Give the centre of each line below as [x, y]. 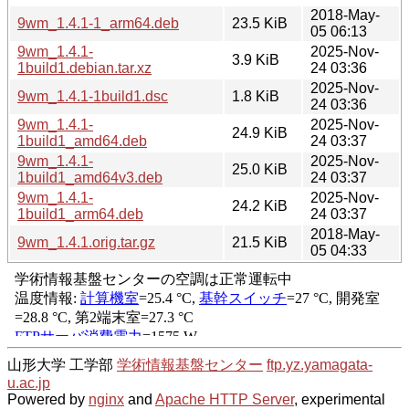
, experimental [340, 399]
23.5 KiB [260, 23]
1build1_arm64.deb [80, 214]
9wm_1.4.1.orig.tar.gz [86, 242]
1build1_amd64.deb [82, 141]
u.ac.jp [29, 383]
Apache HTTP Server [225, 399]
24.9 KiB [260, 132]
